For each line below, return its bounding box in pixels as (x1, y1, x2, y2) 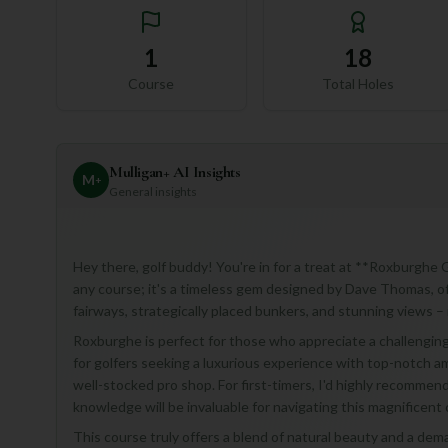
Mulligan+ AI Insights (109, 162, 241, 182)
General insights (109, 184, 197, 199)
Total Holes (321, 75, 394, 92)
